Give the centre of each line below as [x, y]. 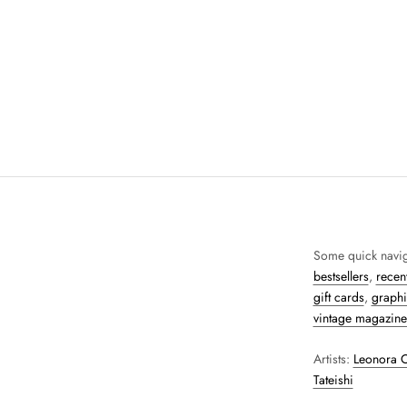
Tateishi [333, 380]
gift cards [338, 297]
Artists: [333, 359]
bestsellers [341, 276]
